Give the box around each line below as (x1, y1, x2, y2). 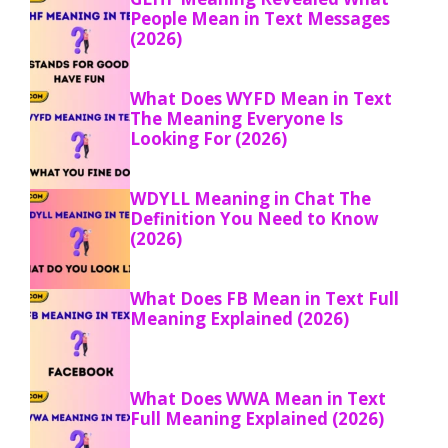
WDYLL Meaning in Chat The (130, 186, 371, 210)
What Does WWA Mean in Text (130, 386, 386, 410)
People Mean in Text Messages (130, 6, 390, 30)
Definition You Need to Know (130, 206, 379, 230)
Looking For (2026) (130, 126, 287, 150)
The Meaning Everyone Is (130, 106, 343, 130)
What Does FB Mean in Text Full (130, 286, 399, 310)
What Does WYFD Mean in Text (130, 86, 392, 110)
